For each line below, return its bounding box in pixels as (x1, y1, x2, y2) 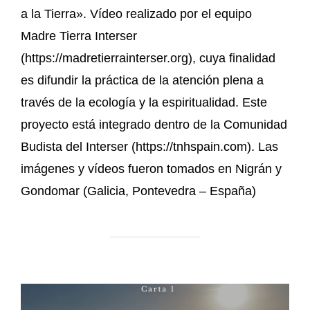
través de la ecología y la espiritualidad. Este (21, 95, 267, 109)
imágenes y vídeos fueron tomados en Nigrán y (21, 161, 282, 176)
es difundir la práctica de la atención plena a (21, 73, 264, 87)
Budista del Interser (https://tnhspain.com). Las (21, 139, 278, 154)
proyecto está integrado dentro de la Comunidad (21, 117, 287, 131)
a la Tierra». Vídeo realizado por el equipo (21, 6, 252, 21)
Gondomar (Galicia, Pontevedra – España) (21, 183, 256, 198)
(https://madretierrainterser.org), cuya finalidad (21, 51, 275, 65)
